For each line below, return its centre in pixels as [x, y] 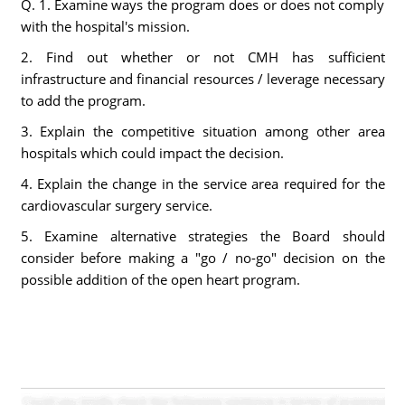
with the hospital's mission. [105, 26]
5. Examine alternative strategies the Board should [202, 236]
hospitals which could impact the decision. [152, 153]
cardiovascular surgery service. [116, 205]
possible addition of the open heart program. [160, 279]
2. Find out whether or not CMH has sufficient [202, 57]
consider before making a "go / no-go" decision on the [202, 258]
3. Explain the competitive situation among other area [202, 131]
